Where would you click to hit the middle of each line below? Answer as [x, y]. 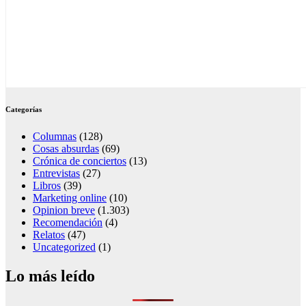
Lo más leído [50, 276]
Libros [47, 186]
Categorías [24, 110]
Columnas [55, 137]
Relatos [49, 235]
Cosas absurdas [66, 149]
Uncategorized [64, 247]
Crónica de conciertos [80, 161]
